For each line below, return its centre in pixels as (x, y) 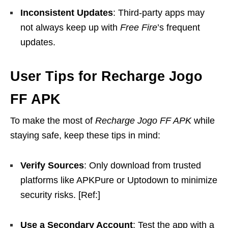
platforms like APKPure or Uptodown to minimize (119, 180)
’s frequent (179, 27)
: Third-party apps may (159, 12)
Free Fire (139, 27)
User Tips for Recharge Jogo (106, 76)
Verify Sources (52, 165)
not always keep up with (70, 27)
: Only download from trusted (142, 165)
